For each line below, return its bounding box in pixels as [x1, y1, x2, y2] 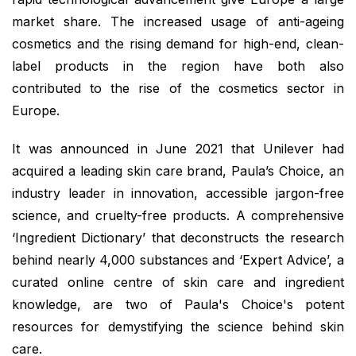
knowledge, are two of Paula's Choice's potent [12, 296, 344, 312]
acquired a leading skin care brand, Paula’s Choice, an [12, 162, 344, 179]
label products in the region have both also [12, 58, 344, 75]
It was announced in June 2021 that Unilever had [12, 140, 344, 157]
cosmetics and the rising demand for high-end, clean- [12, 36, 344, 52]
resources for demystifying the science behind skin [12, 318, 344, 335]
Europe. [12, 103, 60, 119]
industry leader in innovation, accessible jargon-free [12, 184, 344, 201]
